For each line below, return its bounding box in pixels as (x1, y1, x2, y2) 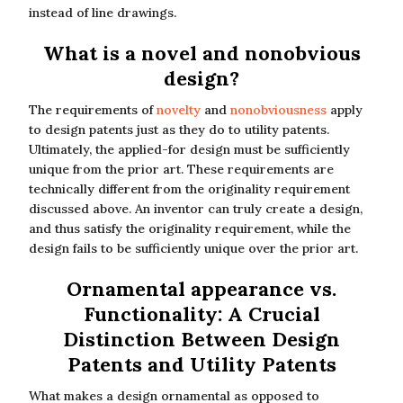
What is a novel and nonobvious (42, 40, 361, 66)
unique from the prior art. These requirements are (29, 161, 334, 177)
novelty (157, 102, 201, 118)
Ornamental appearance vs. (67, 276, 336, 301)
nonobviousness (230, 102, 327, 118)
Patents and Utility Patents (67, 352, 336, 377)
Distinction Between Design (63, 327, 340, 352)
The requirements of (29, 102, 157, 118)
